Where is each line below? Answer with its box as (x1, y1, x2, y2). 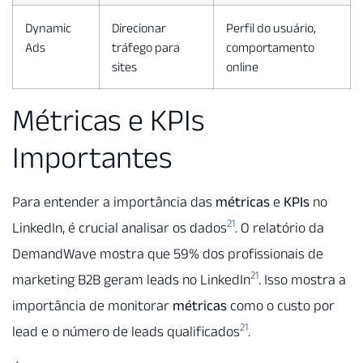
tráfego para (112, 39, 180, 54)
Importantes (12, 139, 173, 174)
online (226, 58, 258, 74)
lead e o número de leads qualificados (12, 322, 240, 340)
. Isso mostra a (258, 271, 346, 288)
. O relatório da (235, 219, 324, 236)
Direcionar (112, 19, 166, 35)
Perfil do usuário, (226, 19, 316, 35)
